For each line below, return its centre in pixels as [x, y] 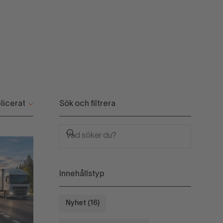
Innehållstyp [82, 174]
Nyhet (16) [83, 203]
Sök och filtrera [87, 104]
